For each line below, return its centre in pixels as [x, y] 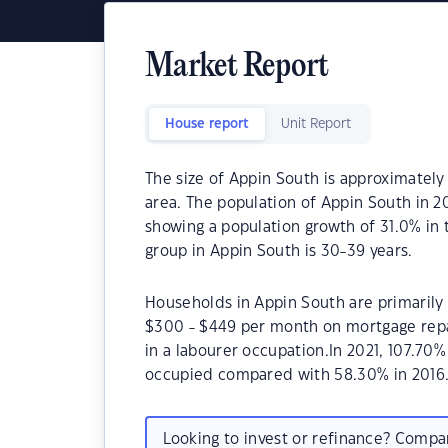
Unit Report [316, 124]
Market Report [237, 67]
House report [207, 124]
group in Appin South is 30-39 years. [279, 251]
